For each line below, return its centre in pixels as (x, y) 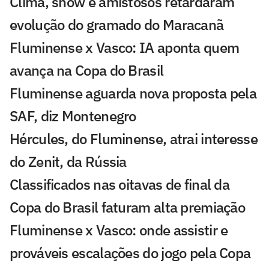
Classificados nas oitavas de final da (120, 184)
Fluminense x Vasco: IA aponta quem (125, 47)
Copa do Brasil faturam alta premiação (128, 207)
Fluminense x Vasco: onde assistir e (119, 230)
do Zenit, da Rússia (68, 161)
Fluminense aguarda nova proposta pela (133, 93)
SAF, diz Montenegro (73, 116)
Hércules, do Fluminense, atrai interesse (134, 138)
